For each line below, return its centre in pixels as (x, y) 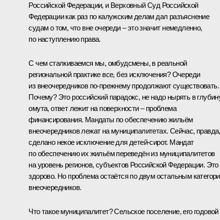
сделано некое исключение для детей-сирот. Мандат (111, 142)
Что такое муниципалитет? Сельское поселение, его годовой (124, 211)
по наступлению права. (65, 39)
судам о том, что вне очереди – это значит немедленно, (115, 27)
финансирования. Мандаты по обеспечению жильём (111, 119)
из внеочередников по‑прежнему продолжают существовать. (124, 85)
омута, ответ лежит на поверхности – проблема (102, 108)
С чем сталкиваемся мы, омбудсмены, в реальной (108, 63)
